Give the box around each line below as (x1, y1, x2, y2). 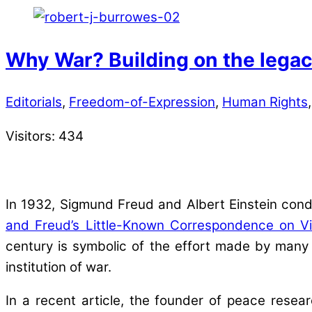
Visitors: (6, 128, 55, 144)
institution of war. (6, 258, 111, 275)
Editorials (6, 94, 62, 111)
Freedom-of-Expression (69, 94, 215, 111)
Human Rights (222, 94, 308, 111)
